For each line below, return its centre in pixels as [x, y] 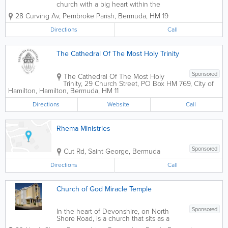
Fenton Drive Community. [96, 11]
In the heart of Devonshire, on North [113, 211]
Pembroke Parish [89, 16]
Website [118, 104]
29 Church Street [111, 84]
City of [204, 84]
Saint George [108, 151]
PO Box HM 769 [166, 84]
